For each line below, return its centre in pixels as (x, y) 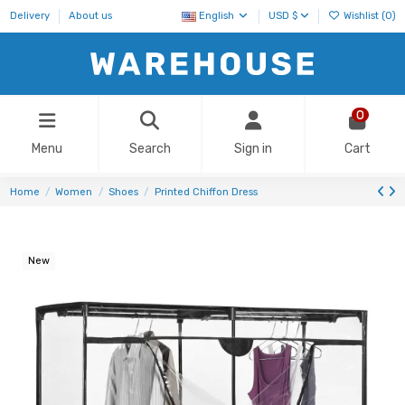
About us (90, 16)
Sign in (254, 149)
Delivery (31, 16)
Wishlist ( (363, 16)
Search (150, 149)
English (216, 16)
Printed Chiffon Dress (206, 192)
